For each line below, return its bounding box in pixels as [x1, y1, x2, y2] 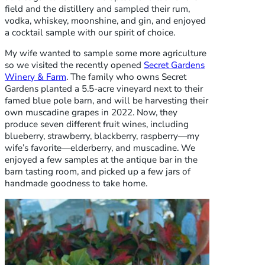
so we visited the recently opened [5, 59, 144, 72]
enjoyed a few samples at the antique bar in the [5, 154, 198, 166]
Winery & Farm [5, 71, 66, 83]
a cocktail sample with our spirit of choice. [5, 27, 175, 38]
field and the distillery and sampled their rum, [5, 3, 190, 15]
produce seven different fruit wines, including [5, 118, 189, 131]
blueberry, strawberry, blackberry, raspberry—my [5, 130, 199, 143]
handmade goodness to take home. [5, 177, 147, 190]
